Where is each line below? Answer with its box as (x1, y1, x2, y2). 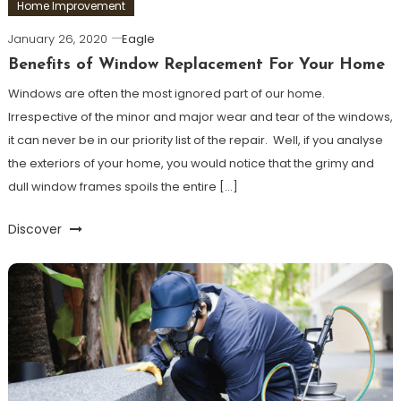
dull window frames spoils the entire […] (7, 177, 238, 195)
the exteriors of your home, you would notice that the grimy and (7, 154, 374, 172)
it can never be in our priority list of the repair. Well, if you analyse (7, 131, 383, 149)
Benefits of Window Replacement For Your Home (7, 55, 385, 73)
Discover (7, 219, 65, 238)
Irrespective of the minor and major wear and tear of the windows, (7, 107, 393, 125)
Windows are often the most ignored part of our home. (7, 84, 325, 102)
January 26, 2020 (7, 30, 107, 47)
